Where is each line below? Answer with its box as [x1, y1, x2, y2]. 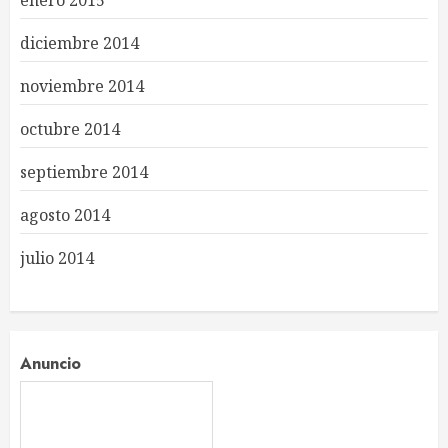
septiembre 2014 [20, 160, 148, 183]
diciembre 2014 [20, 31, 139, 54]
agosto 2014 [20, 203, 110, 226]
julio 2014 [20, 246, 94, 269]
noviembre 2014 [20, 74, 144, 97]
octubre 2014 [20, 117, 120, 140]
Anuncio [20, 351, 81, 375]
